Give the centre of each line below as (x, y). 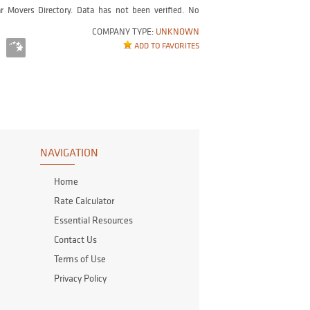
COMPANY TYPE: (124, 32)
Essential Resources (93, 220)
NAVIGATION (69, 153)
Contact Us (75, 240)
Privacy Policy (80, 279)
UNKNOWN (177, 32)
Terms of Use (80, 259)
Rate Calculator (84, 201)
